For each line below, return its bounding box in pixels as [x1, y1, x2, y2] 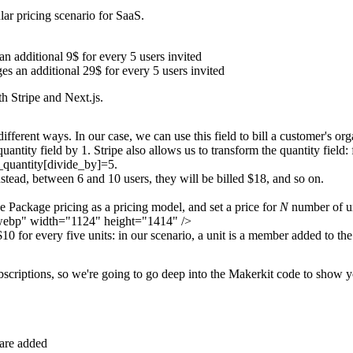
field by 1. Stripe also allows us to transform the [37, 143, 280, 158]
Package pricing [9, 200, 88, 214]
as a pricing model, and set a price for [88, 200, 280, 214]
